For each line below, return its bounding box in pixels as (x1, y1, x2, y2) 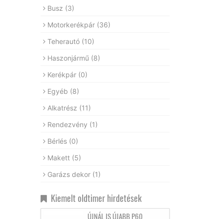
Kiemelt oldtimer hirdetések (46, 191, 142, 204)
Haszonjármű (47, 53, 91, 62)
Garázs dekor (47, 170, 92, 178)
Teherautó (47, 37, 82, 45)
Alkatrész (47, 103, 79, 112)
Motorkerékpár (47, 20, 97, 29)
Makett (47, 153, 72, 162)
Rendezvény (47, 120, 89, 129)
